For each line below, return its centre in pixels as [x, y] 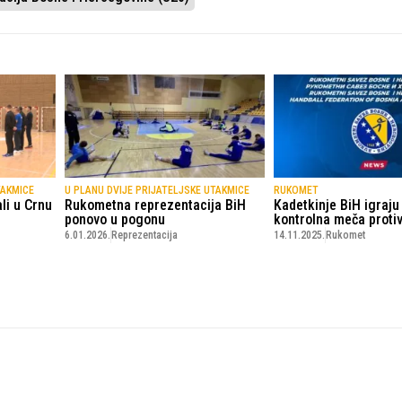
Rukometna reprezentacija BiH [155, 205]
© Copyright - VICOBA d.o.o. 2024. [201, 352]
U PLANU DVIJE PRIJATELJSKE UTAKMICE [157, 191]
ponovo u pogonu [114, 220]
